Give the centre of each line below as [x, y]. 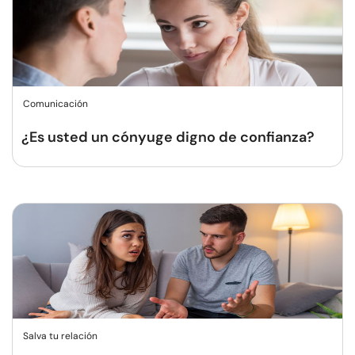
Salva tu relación [60, 336]
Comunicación [55, 104]
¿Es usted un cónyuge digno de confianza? [168, 137]
